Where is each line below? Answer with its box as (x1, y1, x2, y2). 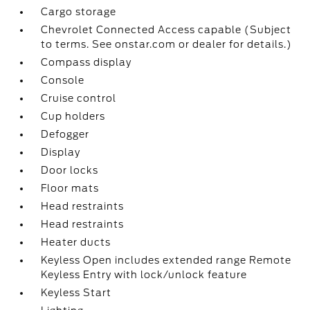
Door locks (41, 165, 99, 176)
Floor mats (41, 183, 100, 194)
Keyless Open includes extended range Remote (41, 255, 292, 266)
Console (41, 75, 85, 86)
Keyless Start (41, 287, 112, 298)
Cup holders (41, 111, 106, 122)
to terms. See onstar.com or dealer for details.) (41, 39, 293, 50)
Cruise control (41, 93, 117, 104)
